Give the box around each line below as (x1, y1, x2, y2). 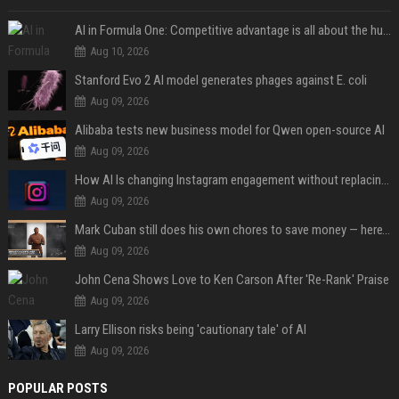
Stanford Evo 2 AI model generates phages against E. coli (74, 72, 367, 88)
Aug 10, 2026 (89, 45, 149, 58)
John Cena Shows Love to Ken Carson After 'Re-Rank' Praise (74, 272, 389, 288)
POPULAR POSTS (7, 380, 108, 396)
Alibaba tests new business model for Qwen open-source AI (74, 122, 385, 138)
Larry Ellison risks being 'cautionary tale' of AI (74, 322, 306, 338)
